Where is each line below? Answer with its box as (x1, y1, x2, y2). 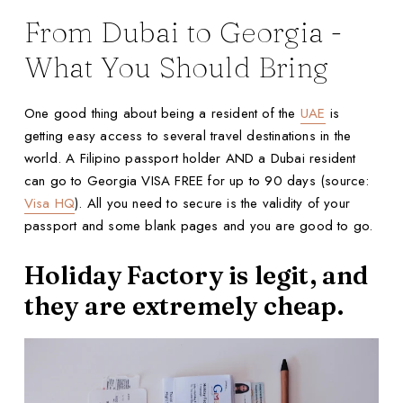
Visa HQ (23, 193, 76, 213)
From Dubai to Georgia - (23, 14, 344, 50)
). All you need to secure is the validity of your (75, 193, 351, 213)
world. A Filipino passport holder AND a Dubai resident (23, 148, 356, 168)
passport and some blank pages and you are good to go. (23, 215, 373, 236)
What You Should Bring (23, 49, 329, 85)
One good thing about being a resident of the (23, 103, 300, 123)
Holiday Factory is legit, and (23, 259, 369, 291)
